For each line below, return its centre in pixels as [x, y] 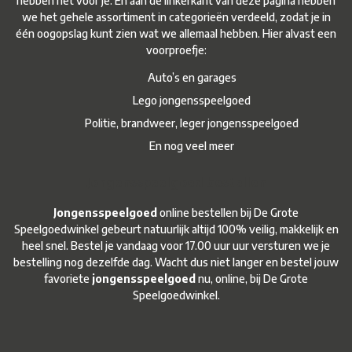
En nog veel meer [192, 146]
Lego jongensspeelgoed [192, 101]
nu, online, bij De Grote [252, 279]
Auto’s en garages [192, 78]
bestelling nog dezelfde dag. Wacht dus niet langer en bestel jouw [176, 262]
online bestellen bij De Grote [228, 213]
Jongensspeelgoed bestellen [176, 183]
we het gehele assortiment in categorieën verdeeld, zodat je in [176, 17]
